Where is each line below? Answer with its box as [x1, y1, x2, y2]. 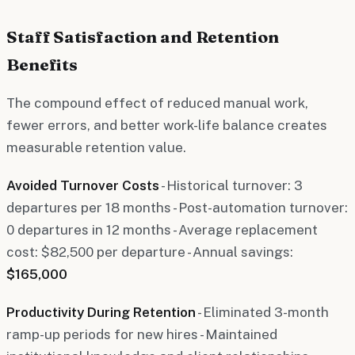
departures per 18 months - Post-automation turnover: [6, 199, 348, 216]
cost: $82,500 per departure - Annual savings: [6, 243, 293, 260]
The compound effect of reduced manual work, [6, 94, 308, 111]
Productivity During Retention [6, 303, 196, 320]
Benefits [6, 53, 78, 74]
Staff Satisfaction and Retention [6, 25, 279, 47]
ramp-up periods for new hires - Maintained [6, 326, 277, 342]
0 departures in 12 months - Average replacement [6, 221, 318, 238]
